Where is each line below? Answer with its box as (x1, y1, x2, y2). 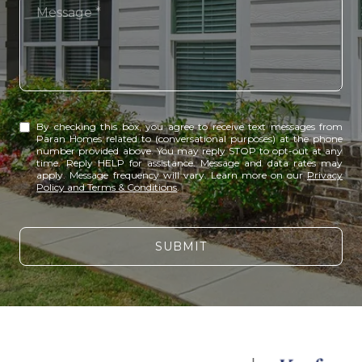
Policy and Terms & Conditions (36, 180, 178, 193)
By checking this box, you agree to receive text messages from (36, 120, 343, 133)
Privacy (307, 168, 343, 181)
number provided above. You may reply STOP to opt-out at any (36, 144, 343, 157)
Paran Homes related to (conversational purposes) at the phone (36, 132, 343, 145)
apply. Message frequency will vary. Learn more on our (36, 168, 307, 181)
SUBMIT (155, 239, 207, 255)
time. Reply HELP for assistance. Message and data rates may (36, 156, 343, 169)
